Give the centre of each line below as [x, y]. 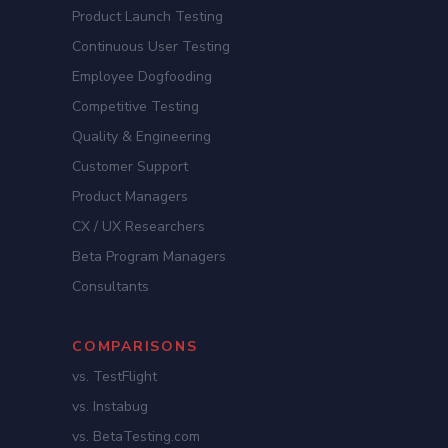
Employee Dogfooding [142, 77]
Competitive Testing [135, 107]
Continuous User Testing [151, 47]
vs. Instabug [110, 407]
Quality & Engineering [141, 137]
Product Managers [130, 197]
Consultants [110, 287]
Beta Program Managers [149, 257]
